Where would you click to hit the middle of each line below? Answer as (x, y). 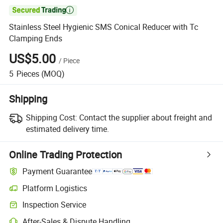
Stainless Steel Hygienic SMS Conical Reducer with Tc (104, 27)
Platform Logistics (55, 188)
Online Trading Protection (66, 154)
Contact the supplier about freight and (145, 117)
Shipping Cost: (51, 117)
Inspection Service (55, 205)
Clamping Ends (36, 39)
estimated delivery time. (67, 129)
